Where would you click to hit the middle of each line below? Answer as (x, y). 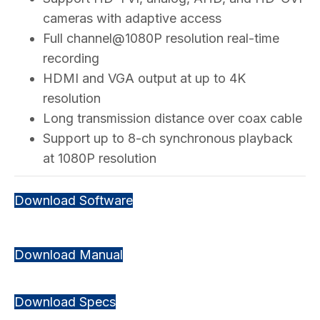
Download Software (74, 200)
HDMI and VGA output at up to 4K (144, 78)
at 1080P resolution (100, 158)
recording (71, 58)
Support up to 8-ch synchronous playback (168, 138)
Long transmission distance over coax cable (172, 118)
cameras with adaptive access (132, 18)
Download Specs (65, 301)
